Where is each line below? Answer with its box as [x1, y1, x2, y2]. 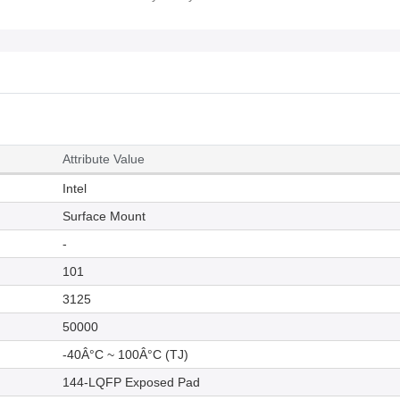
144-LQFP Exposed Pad [62, 375, 200, 390]
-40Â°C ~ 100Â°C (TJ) [62, 347, 188, 362]
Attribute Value [62, 152, 145, 167]
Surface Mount [62, 209, 146, 224]
